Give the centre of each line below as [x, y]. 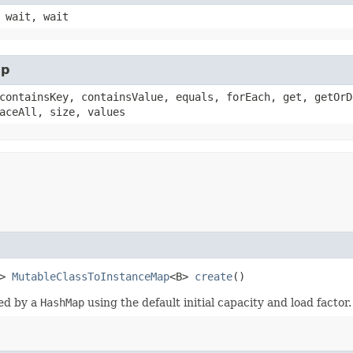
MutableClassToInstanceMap [91, 276]
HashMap [62, 302]
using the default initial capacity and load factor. [218, 302]
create [214, 276]
